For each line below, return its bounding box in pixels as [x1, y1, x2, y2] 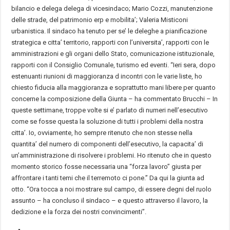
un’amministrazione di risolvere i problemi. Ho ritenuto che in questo [11, 151, 212, 159]
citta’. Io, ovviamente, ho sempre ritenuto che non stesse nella [11, 128, 193, 137]
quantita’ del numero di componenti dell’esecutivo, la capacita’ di [11, 140, 204, 148]
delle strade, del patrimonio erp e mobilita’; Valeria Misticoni [11, 15, 188, 24]
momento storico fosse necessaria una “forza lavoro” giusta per [11, 162, 202, 170]
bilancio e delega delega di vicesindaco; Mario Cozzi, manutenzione [11, 4, 213, 12]
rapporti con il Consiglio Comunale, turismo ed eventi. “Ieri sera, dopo [11, 61, 216, 69]
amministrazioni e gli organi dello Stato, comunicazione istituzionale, [11, 49, 215, 57]
